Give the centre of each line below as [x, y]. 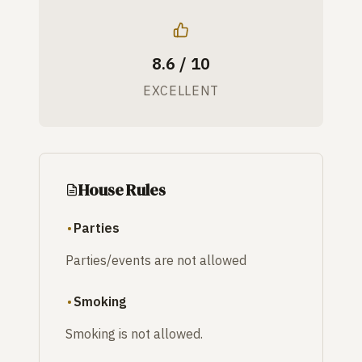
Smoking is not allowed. [134, 334]
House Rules [122, 190]
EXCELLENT [181, 91]
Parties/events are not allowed [156, 261]
